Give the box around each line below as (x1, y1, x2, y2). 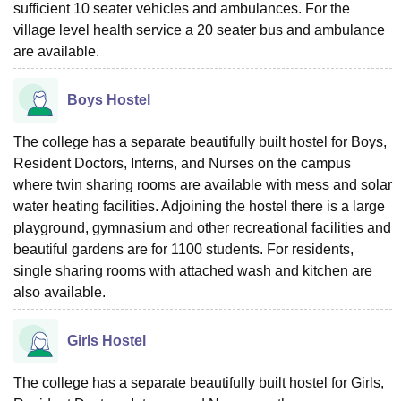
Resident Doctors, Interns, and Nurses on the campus (13, 156, 351, 171)
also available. (13, 285, 106, 300)
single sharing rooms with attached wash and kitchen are (13, 263, 372, 278)
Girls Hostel (67, 333, 146, 348)
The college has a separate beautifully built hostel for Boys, (13, 134, 387, 149)
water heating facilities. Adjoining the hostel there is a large (13, 199, 385, 214)
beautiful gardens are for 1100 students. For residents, (13, 242, 354, 257)
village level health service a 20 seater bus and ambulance (13, 22, 385, 38)
